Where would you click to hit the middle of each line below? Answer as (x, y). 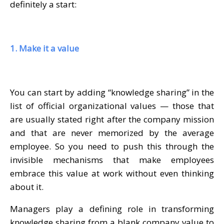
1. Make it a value (44, 48)
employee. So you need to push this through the (112, 146)
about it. (27, 186)
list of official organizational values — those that (112, 105)
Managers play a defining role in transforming (112, 208)
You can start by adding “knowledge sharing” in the (112, 92)
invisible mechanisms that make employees (112, 159)
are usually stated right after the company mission (112, 119)
